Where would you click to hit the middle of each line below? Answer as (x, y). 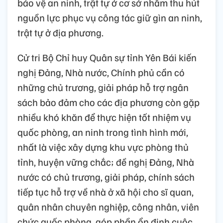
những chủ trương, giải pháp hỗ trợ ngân (103, 87)
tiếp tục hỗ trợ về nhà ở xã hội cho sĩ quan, (106, 192)
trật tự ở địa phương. (60, 33)
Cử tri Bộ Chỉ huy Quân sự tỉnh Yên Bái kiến (107, 57)
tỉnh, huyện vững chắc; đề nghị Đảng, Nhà (106, 162)
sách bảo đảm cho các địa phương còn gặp (109, 102)
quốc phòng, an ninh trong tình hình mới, (103, 132)
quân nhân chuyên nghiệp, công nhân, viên (108, 207)
